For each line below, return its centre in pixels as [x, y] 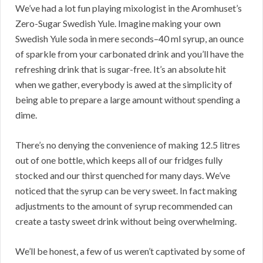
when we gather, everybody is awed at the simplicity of [124, 84]
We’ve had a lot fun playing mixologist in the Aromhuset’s [129, 8]
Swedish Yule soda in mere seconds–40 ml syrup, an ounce [129, 38]
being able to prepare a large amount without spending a [128, 99]
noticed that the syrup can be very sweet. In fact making [126, 190]
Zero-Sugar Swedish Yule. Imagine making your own [118, 23]
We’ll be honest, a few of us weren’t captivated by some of [130, 251]
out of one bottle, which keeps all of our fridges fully [119, 160]
